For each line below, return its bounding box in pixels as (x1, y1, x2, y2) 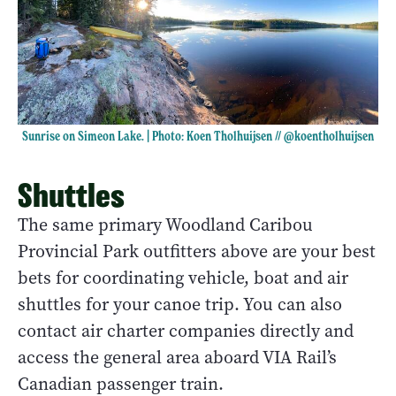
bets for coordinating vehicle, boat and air (18, 266, 348, 291)
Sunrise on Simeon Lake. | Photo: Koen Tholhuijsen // (22, 128, 284, 145)
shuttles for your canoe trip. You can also (18, 293, 342, 317)
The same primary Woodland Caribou (18, 213, 313, 238)
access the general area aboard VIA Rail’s (18, 346, 337, 370)
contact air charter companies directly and (18, 319, 354, 344)
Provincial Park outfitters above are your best (18, 240, 376, 264)
